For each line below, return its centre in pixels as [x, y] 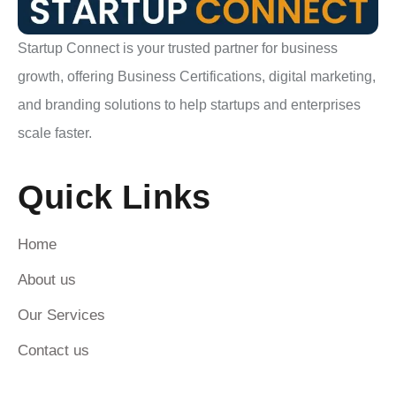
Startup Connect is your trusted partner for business [178, 48]
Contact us [53, 350]
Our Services [61, 315]
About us [47, 279]
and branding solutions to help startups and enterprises [189, 104]
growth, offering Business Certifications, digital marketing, [197, 76]
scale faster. [55, 133]
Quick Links [114, 197]
